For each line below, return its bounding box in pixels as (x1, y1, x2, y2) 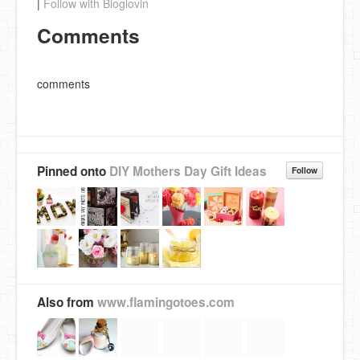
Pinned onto (37, 162, 109, 180)
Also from (37, 292, 97, 311)
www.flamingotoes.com (97, 292, 235, 311)
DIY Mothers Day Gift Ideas (109, 162, 267, 180)
